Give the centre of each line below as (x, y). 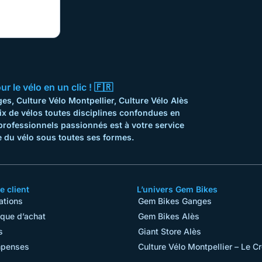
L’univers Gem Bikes (177, 189)
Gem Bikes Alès (169, 216)
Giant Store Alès (170, 231)
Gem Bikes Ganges (175, 201)
